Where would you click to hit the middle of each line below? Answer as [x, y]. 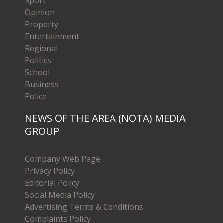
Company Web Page [62, 159]
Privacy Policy [50, 170]
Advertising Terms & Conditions [84, 206]
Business [42, 84]
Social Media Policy [60, 194]
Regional [41, 48]
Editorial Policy [52, 182]
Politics [38, 60]
